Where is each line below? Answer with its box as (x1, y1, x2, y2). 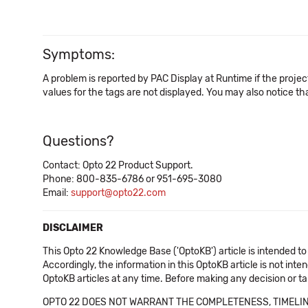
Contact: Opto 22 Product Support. (43, 159, 193, 171)
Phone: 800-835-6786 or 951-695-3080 (43, 173, 222, 185)
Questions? (43, 133, 114, 149)
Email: (43, 187, 71, 199)
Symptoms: (43, 46, 115, 63)
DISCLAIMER (43, 222, 103, 234)
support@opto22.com (71, 187, 166, 199)
